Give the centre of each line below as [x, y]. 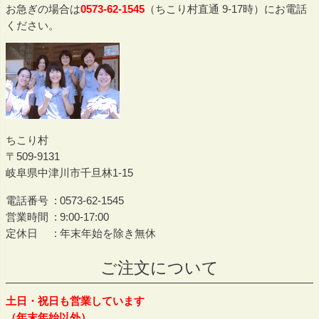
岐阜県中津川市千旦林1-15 [69, 173]
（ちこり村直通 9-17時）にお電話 [226, 9]
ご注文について [159, 267]
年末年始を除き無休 [108, 233]
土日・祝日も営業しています [75, 300]
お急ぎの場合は [43, 9]
